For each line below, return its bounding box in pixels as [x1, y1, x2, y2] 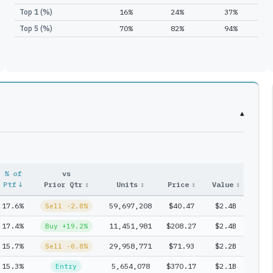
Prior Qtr [43, 180, 82, 189]
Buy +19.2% [44, 222, 88, 230]
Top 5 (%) [19, 24, 52, 33]
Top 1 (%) [19, 7, 52, 16]
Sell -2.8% [44, 202, 88, 210]
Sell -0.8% [44, 242, 88, 250]
